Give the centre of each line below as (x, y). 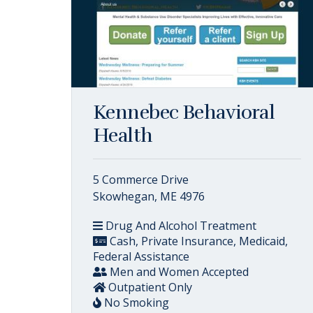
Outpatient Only (149, 287)
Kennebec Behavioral (184, 112)
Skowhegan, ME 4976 (149, 196)
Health (123, 136)
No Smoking (135, 303)
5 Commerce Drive (141, 180)
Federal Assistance (141, 256)
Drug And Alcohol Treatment (180, 226)
